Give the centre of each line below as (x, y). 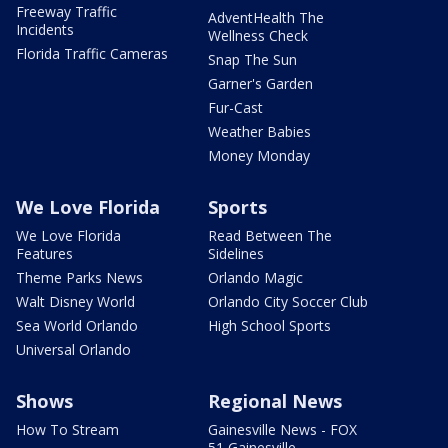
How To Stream (67, 430)
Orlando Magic (255, 278)
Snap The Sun (252, 60)
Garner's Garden (260, 84)
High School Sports (269, 326)
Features (44, 254)
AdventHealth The (266, 18)
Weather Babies (259, 132)
